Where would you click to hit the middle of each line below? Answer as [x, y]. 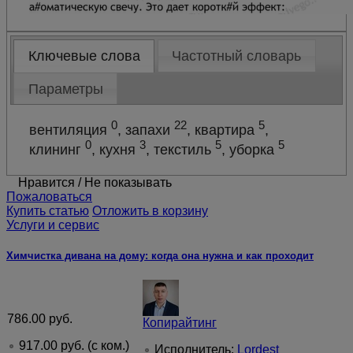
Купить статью [48, 210]
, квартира [223, 130]
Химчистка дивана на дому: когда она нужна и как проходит [160, 255]
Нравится [46, 182]
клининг [58, 149]
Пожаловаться [49, 196]
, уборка [250, 149]
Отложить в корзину [150, 210]
